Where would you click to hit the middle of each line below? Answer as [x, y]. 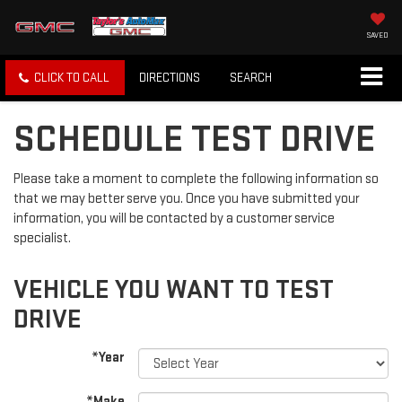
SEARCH [251, 78]
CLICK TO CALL [72, 78]
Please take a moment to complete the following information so [196, 179]
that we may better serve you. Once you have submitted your [186, 199]
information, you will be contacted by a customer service [174, 219]
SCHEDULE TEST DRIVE [194, 140]
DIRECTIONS [170, 78]
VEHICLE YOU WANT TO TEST [174, 290]
